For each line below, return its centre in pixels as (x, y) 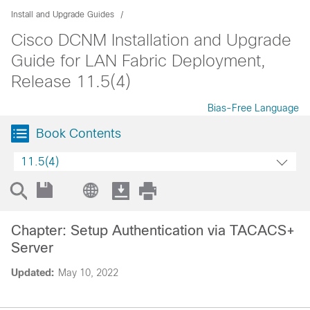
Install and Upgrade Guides (63, 15)
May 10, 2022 (88, 273)
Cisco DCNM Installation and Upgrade (151, 40)
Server (32, 248)
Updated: (33, 273)
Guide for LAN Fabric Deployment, (138, 61)
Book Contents (79, 134)
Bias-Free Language (253, 108)
